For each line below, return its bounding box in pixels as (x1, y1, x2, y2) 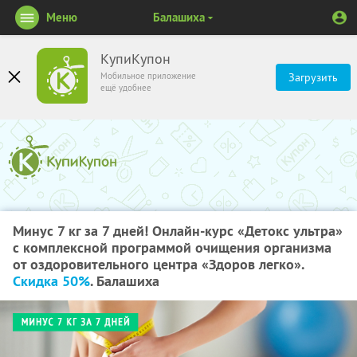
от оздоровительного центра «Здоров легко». (13, 255, 304, 273)
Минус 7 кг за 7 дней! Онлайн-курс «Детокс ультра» (13, 222, 343, 240)
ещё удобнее (100, 82, 151, 93)
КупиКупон (100, 50, 171, 68)
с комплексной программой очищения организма (13, 238, 331, 257)
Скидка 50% (13, 272, 90, 290)
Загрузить (288, 70, 338, 84)
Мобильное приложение (100, 70, 196, 81)
